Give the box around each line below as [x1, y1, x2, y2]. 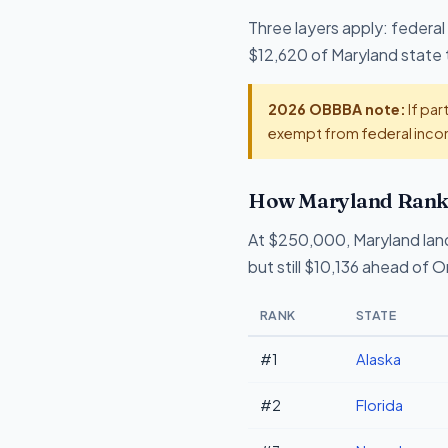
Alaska [356, 349, 401, 368]
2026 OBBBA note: [268, 100, 406, 119]
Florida [356, 395, 403, 414]
